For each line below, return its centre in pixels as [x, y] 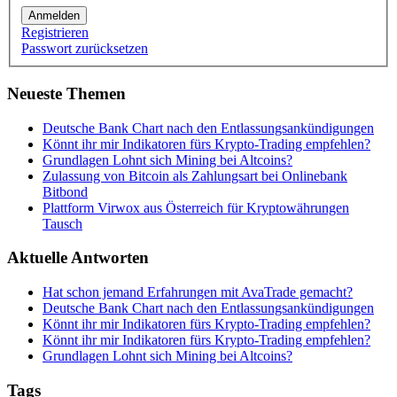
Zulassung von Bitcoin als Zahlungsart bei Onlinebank [195, 175]
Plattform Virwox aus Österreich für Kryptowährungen [196, 207]
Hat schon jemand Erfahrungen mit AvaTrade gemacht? [198, 292]
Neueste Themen [66, 93]
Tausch [62, 223]
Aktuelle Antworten [78, 258]
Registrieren [55, 33]
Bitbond [65, 191]
